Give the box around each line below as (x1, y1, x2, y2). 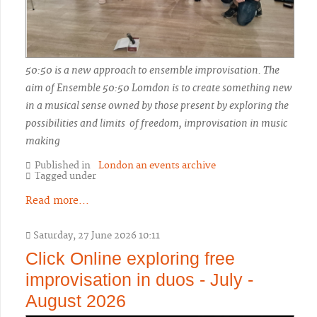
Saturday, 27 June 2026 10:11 (31, 230, 160, 242)
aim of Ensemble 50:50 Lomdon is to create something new (25, 81, 292, 95)
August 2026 (25, 291, 126, 311)
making (25, 134, 60, 148)
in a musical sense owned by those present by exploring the (25, 99, 289, 113)
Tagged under (35, 171, 96, 183)
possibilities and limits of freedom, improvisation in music (25, 117, 287, 130)
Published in (35, 160, 91, 172)
